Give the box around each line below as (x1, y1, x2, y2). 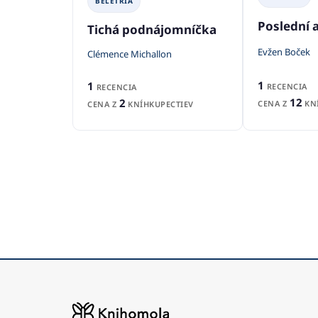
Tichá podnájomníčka (87, 21, 216, 38)
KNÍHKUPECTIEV (125, 99, 194, 109)
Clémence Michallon (87, 48, 172, 61)
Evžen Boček (258, 45, 310, 58)
